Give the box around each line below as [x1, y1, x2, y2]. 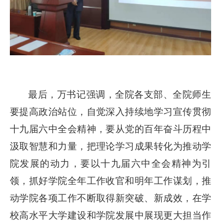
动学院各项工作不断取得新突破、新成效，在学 [10, 193, 211, 204]
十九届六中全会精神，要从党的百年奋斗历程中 [10, 124, 211, 135]
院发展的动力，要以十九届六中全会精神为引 [10, 158, 211, 169]
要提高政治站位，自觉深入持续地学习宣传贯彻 [10, 107, 211, 117]
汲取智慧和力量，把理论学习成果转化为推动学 [10, 141, 211, 152]
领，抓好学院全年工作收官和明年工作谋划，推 [10, 176, 211, 186]
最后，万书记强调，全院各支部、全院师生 [28, 89, 211, 100]
